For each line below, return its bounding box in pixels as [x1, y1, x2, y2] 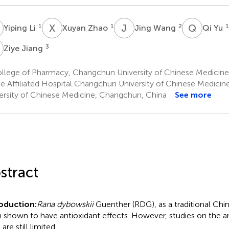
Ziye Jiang [3, 43, 45, 53]
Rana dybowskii [36, 199, 94, 209]
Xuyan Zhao [62, 22, 110, 33]
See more [174, 89, 212, 100]
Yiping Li [3, 22, 38, 33]
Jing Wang [134, 22, 178, 33]
